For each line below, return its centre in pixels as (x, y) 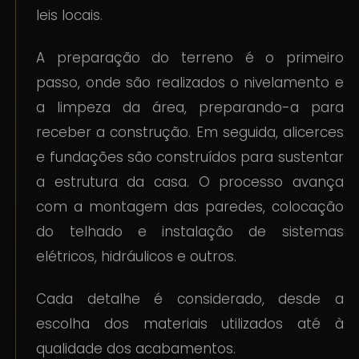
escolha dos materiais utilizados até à (190, 324)
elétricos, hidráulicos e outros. (137, 257)
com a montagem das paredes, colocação (190, 207)
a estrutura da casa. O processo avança (190, 182)
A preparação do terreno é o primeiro (190, 58)
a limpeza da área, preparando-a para (190, 108)
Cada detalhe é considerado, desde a (190, 299)
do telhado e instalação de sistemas (190, 232)
